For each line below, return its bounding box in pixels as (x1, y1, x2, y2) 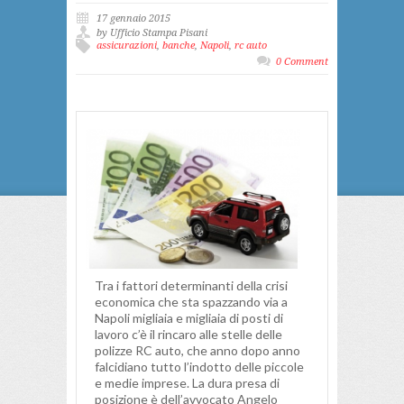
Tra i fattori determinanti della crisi (95, 278, 288, 294)
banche (162, 39, 195, 51)
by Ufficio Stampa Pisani (96, 26, 207, 39)
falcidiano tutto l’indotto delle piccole (95, 359, 304, 375)
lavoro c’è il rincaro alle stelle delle (95, 326, 282, 343)
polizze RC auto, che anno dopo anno (95, 343, 300, 359)
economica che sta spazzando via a (95, 294, 288, 310)
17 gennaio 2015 (96, 12, 170, 24)
